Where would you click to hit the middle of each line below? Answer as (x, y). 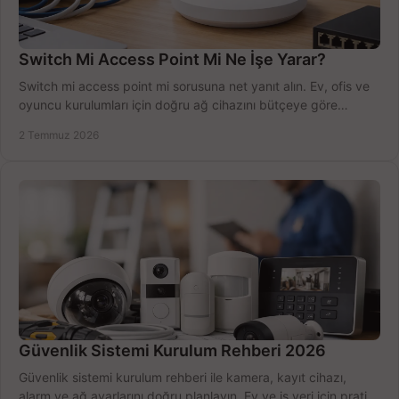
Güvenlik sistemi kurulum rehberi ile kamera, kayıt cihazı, (183, 378)
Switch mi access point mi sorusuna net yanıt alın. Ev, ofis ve (194, 86)
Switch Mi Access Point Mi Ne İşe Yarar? (172, 60)
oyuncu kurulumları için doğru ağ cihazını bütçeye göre (178, 105)
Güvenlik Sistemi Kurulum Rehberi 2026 (172, 351)
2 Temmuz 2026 (59, 135)
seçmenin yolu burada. (85, 124)
